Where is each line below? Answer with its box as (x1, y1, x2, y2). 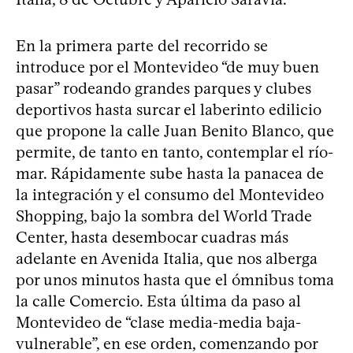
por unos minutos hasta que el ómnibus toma (16, 270, 334, 289)
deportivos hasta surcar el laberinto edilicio (16, 100, 321, 119)
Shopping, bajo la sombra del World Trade (16, 206, 312, 225)
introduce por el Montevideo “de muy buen (16, 58, 319, 76)
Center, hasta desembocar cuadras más (16, 228, 288, 247)
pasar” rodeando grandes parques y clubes (16, 79, 311, 98)
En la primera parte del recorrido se (16, 36, 268, 55)
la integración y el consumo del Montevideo (16, 185, 324, 204)
